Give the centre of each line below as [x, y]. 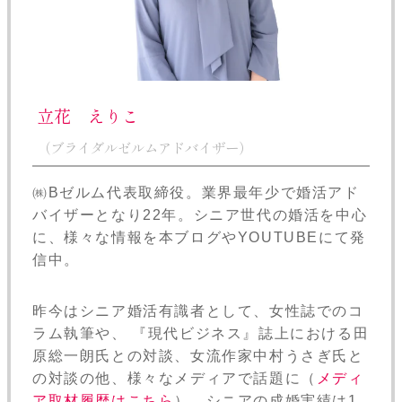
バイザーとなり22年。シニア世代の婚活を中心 [200, 215]
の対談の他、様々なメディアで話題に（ [175, 379]
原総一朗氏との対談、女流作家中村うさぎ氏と [198, 356]
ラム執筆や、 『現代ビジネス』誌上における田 [201, 334]
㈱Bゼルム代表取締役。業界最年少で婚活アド [196, 193]
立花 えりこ [88, 116]
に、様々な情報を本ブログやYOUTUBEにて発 [199, 238]
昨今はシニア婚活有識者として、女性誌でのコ [198, 311]
